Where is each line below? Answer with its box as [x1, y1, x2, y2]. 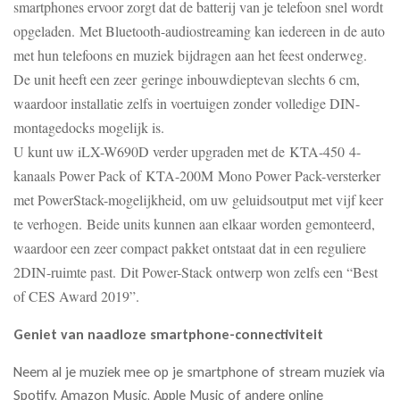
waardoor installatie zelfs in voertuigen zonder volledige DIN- [13, 93, 360, 112]
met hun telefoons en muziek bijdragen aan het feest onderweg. [13, 45, 367, 64]
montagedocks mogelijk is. [13, 117, 164, 137]
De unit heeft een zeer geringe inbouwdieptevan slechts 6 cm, [13, 69, 360, 88]
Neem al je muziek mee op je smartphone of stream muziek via [13, 362, 385, 380]
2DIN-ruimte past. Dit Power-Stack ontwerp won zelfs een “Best [13, 262, 378, 281]
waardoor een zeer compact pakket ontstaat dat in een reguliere [13, 237, 366, 257]
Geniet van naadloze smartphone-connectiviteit [13, 325, 323, 343]
